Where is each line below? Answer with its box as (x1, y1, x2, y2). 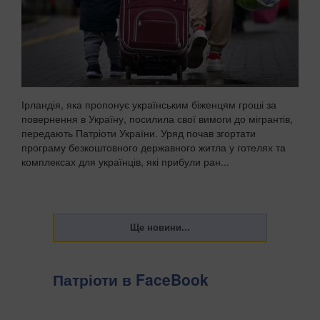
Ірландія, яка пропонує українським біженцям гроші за (21, 97, 276, 112)
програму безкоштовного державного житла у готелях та (21, 140, 286, 155)
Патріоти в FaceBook (53, 269, 209, 291)
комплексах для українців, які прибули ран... (21, 154, 229, 169)
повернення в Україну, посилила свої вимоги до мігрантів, (21, 111, 293, 126)
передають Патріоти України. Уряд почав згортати (21, 126, 256, 141)
